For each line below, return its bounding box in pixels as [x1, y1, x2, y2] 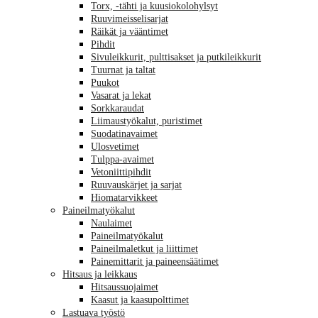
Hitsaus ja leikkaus [62, 269, 137, 280]
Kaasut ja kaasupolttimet [91, 295, 189, 305]
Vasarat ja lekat [91, 90, 151, 101]
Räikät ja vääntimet [91, 26, 168, 37]
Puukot [91, 77, 119, 88]
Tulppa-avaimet [91, 154, 154, 165]
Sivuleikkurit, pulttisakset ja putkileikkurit [91, 52, 261, 62]
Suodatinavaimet [91, 128, 158, 139]
